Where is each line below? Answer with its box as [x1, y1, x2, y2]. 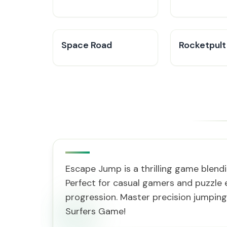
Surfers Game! [65, 205, 126, 217]
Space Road [61, 39, 112, 51]
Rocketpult [179, 39, 226, 51]
